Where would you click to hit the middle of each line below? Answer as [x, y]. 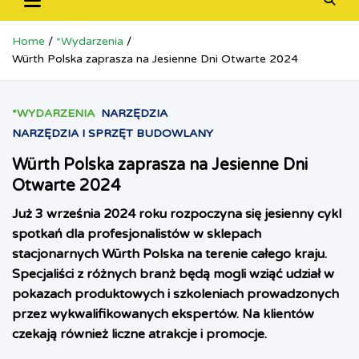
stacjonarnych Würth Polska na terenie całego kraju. [169, 254]
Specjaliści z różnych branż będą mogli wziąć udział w [173, 274]
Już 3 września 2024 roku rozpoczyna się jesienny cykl [177, 214]
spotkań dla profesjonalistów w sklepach [137, 234]
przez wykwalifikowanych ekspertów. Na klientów [163, 315]
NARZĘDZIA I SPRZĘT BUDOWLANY [113, 134]
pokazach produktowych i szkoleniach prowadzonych [175, 294]
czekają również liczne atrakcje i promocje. [139, 335]
